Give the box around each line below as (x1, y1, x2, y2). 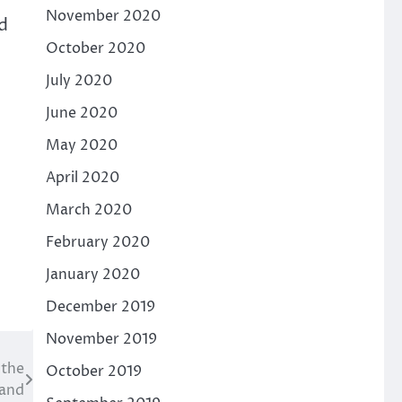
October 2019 (45, 362, 142, 381)
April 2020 (45, 168, 119, 188)
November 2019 (45, 329, 157, 349)
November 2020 (45, 6, 161, 26)
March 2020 (45, 200, 132, 220)
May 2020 (45, 135, 118, 155)
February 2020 (45, 232, 150, 252)
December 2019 (45, 297, 155, 317)
